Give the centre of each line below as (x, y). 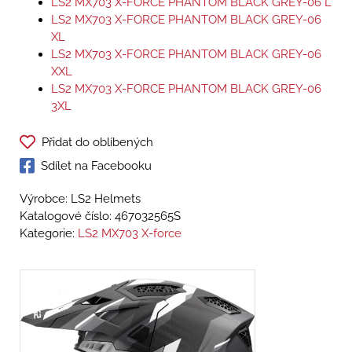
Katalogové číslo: (67, 216)
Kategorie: (49, 234)
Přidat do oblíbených (97, 143)
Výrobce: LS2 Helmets (80, 199)
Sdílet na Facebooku (96, 166)
